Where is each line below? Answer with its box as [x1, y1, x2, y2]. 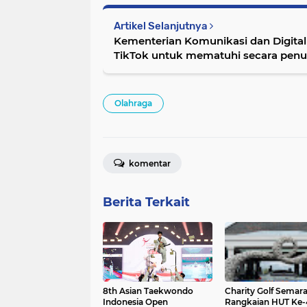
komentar [127, 158, 171, 169]
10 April [114, 63, 151, 77]
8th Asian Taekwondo [103, 286, 193, 297]
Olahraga [114, 98, 152, 109]
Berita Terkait [103, 195, 190, 210]
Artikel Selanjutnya [114, 20, 210, 33]
